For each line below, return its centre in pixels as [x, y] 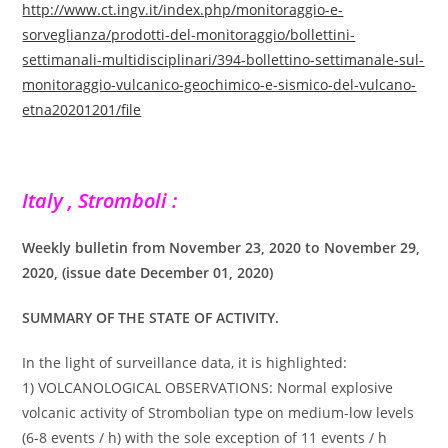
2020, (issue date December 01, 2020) [148, 273]
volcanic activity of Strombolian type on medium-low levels [218, 413]
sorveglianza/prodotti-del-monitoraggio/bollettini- [189, 35]
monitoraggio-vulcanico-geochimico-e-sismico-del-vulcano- [219, 85]
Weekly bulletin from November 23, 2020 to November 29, [221, 248]
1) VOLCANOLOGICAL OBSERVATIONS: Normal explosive [208, 388]
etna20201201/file [82, 110]
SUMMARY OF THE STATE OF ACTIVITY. [151, 318]
